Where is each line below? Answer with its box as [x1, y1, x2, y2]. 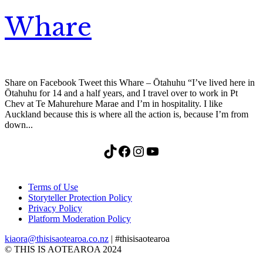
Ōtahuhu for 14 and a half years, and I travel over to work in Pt [5, 87, 238, 98]
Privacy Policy [28, 203, 82, 213]
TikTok [103, 143, 110, 159]
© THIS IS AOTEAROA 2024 [5, 244, 122, 254]
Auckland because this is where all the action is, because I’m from [5, 109, 248, 119]
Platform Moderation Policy [28, 213, 131, 224]
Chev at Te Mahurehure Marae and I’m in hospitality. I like [5, 98, 222, 109]
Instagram [131, 143, 142, 159]
